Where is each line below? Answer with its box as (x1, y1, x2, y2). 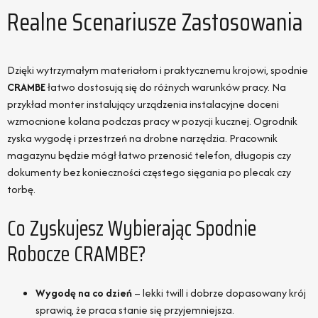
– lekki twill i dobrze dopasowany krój (132, 285, 306, 301)
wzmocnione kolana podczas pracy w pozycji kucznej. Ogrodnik (7, 114, 297, 129)
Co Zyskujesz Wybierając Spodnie (7, 212, 256, 246)
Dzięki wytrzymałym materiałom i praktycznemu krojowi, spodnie (7, 62, 308, 78)
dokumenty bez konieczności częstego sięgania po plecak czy (7, 165, 291, 180)
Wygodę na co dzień (35, 285, 132, 301)
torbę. (7, 182, 35, 197)
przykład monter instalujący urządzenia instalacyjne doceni (7, 97, 279, 112)
